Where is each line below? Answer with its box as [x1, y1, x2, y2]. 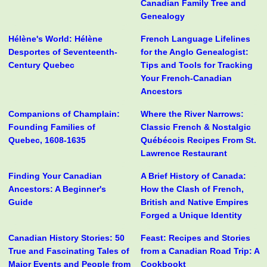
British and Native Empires [140, 197, 249, 207]
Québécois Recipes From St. [140, 135, 256, 145]
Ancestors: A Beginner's [8, 184, 106, 194]
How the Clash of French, [140, 184, 244, 194]
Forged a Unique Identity [140, 210, 242, 221]
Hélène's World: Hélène [8, 34, 103, 44]
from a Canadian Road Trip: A [140, 246, 259, 256]
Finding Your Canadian [8, 171, 102, 181]
